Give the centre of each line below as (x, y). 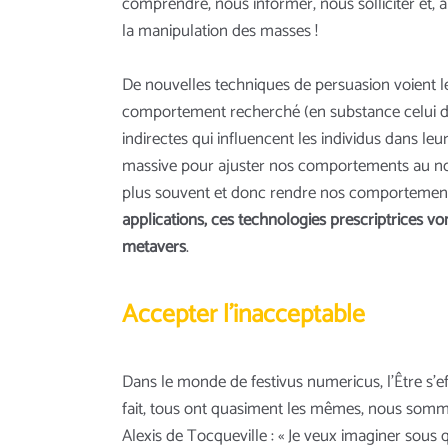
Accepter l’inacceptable (243, 315)
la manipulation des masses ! (220, 30)
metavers (154, 246)
